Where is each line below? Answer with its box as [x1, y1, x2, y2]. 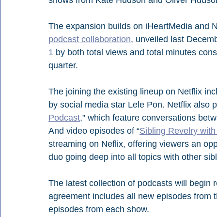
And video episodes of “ [48, 125, 139, 136]
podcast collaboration [48, 34, 131, 44]
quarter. [48, 60, 78, 70]
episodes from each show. [48, 204, 149, 214]
